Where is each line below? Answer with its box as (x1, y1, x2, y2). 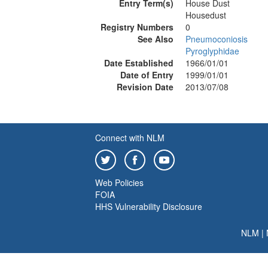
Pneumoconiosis (185, 33, 248, 45)
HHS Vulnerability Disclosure (95, 200, 202, 212)
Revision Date (117, 81, 173, 93)
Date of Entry (120, 69, 173, 81)
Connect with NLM (95, 132, 165, 144)
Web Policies (95, 176, 144, 188)
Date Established (104, 57, 173, 69)
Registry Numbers (100, 21, 173, 33)
